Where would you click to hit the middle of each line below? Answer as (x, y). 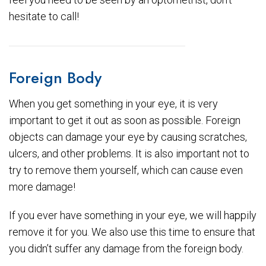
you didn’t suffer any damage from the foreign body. (126, 248)
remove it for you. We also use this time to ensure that (132, 232)
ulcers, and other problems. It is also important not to (129, 153)
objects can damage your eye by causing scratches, (128, 137)
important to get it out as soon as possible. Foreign (125, 120)
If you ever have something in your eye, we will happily (133, 215)
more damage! (42, 187)
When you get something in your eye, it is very (113, 104)
